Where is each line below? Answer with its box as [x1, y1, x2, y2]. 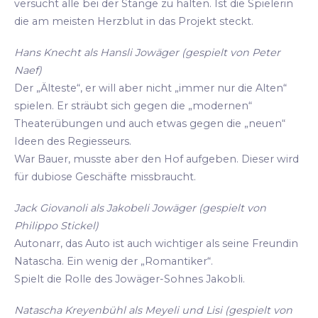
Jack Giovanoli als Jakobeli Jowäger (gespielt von [14, 202, 266, 215]
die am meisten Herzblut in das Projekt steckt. [14, 14, 253, 28]
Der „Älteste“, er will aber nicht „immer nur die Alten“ [14, 81, 287, 94]
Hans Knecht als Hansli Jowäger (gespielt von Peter [14, 45, 280, 59]
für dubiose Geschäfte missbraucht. [14, 170, 196, 183]
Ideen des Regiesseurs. [14, 134, 131, 148]
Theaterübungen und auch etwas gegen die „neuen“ [14, 116, 285, 130]
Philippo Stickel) [14, 219, 99, 233]
